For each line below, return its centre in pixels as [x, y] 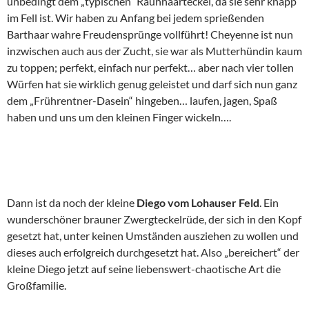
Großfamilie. [37, 285]
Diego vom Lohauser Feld [197, 202]
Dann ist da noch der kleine [71, 202]
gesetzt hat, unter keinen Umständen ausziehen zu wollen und [153, 236]
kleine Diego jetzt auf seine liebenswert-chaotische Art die [144, 269]
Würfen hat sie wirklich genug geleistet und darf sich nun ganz [152, 84]
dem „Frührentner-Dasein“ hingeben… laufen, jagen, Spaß [142, 100]
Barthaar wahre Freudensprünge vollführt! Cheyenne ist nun [150, 34]
